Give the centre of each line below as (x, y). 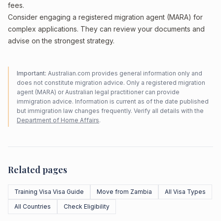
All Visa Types (185, 192)
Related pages (37, 170)
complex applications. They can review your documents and (106, 29)
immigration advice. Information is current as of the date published (113, 101)
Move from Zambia (124, 192)
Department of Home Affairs (58, 120)
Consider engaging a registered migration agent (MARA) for (105, 17)
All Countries (33, 206)
